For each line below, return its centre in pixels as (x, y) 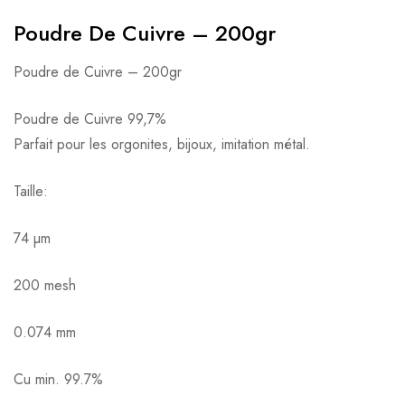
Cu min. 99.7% (58, 379)
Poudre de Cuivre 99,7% (90, 118)
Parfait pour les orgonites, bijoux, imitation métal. (162, 144)
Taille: (31, 191)
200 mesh (45, 285)
